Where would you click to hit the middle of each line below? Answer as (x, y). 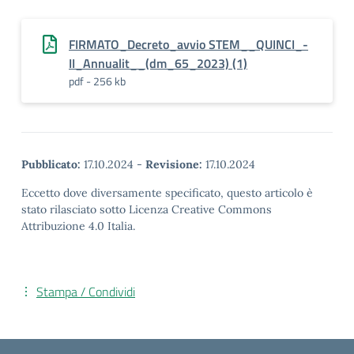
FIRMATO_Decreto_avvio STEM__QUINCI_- (188, 44)
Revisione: (174, 164)
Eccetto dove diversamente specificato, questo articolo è (167, 193)
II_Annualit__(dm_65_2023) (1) (158, 63)
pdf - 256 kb (97, 81)
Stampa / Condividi (86, 292)
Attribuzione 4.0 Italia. (78, 226)
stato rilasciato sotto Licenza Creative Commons (147, 209)
